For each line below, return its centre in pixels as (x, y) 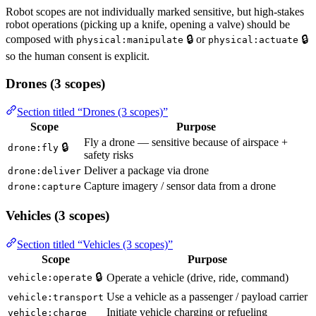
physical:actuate (253, 40)
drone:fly (33, 148)
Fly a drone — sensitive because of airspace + (186, 142)
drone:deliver (44, 171)
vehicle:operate (50, 277)
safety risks (109, 155)
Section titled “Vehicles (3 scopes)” (95, 244)
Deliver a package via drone (146, 171)
